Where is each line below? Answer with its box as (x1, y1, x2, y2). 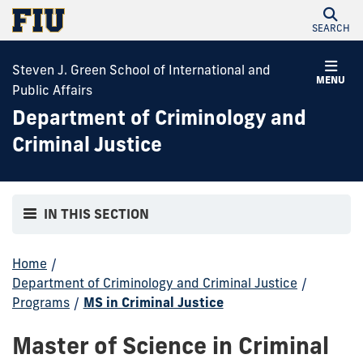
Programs (12, 293, 70, 310)
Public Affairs (12, 82, 92, 98)
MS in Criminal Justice (83, 293, 224, 310)
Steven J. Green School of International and (12, 62, 271, 78)
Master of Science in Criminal (12, 331, 329, 360)
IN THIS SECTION (44, 206, 150, 223)
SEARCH (311, 22, 350, 34)
